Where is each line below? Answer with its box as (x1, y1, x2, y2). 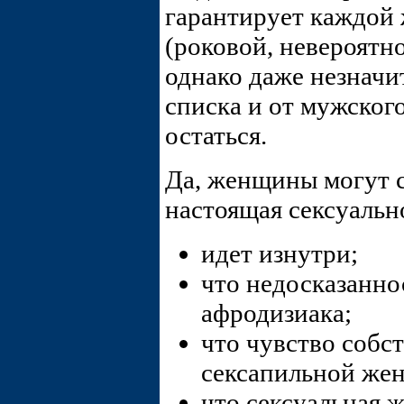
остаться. (165, 121, 267, 151)
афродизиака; (201, 298, 352, 328)
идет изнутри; (201, 239, 358, 269)
